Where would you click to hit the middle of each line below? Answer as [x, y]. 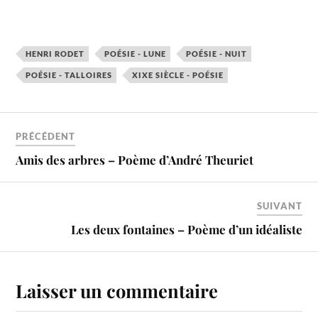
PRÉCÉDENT [46, 137]
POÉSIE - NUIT [217, 53]
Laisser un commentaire [117, 291]
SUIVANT [279, 206]
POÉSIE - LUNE [136, 53]
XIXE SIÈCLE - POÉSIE [178, 75]
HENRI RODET [55, 53]
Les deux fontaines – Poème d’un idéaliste [186, 230]
